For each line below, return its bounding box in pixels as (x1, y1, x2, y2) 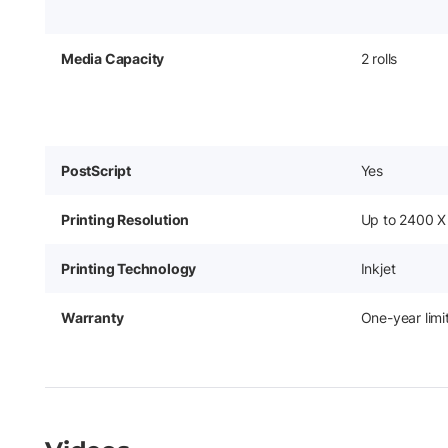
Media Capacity (61, 49, 165, 67)
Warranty (61, 308, 124, 326)
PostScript (61, 161, 131, 179)
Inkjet (360, 259, 396, 277)
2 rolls (360, 49, 398, 67)
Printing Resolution (61, 210, 190, 228)
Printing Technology (61, 259, 197, 277)
